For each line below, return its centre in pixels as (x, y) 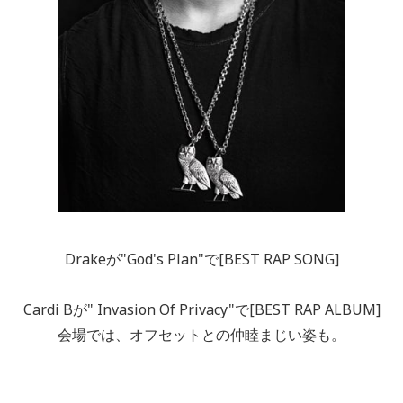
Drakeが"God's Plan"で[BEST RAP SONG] (201, 260)
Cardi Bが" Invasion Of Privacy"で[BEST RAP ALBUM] (201, 310)
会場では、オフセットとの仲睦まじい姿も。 (201, 335)
